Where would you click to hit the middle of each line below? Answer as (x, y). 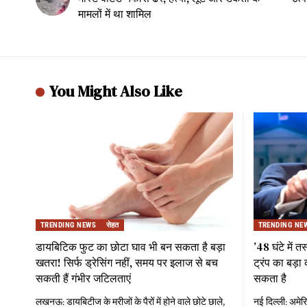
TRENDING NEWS (69, 225)
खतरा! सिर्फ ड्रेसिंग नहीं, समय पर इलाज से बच (127, 262)
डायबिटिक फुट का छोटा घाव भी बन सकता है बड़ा (131, 246)
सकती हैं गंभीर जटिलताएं (83, 278)
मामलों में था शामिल (115, 14)
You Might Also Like (116, 91)
